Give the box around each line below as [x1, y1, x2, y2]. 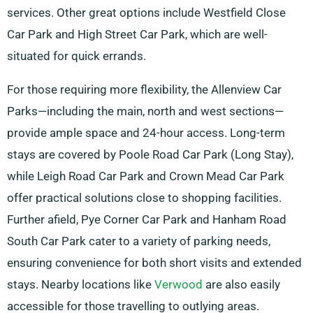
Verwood [154, 277, 203, 292]
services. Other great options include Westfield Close [7, 6, 286, 20]
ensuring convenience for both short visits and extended [7, 256, 302, 270]
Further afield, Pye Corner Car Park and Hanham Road [7, 212, 286, 227]
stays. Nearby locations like [7, 277, 154, 292]
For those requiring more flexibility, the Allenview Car [7, 82, 282, 97]
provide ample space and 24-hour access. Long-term [7, 126, 285, 140]
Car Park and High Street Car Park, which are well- [7, 27, 268, 42]
